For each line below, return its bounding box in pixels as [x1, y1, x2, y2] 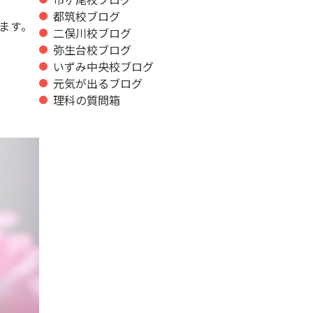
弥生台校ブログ [53, 41, 131, 58]
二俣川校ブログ [53, 24, 131, 41]
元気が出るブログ [53, 74, 143, 92]
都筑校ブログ [53, 7, 120, 24]
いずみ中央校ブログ [53, 57, 154, 75]
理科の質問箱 [53, 91, 120, 108]
